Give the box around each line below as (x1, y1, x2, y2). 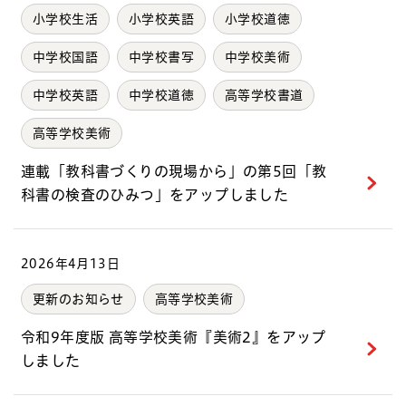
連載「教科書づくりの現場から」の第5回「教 (21, 163, 327, 179)
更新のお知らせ (33, 292, 124, 305)
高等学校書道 (225, 88, 304, 101)
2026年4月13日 (21, 256, 120, 270)
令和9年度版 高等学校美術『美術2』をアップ (21, 329, 326, 344)
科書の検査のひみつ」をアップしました (21, 187, 289, 202)
